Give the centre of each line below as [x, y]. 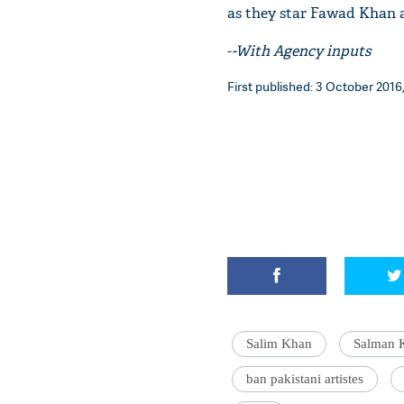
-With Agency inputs [301, 51]
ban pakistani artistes [305, 379]
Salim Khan [279, 344]
